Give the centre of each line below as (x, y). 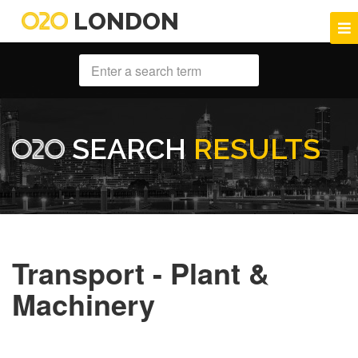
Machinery (84, 304)
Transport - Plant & (141, 273)
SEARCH (129, 149)
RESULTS (257, 149)
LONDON (124, 21)
